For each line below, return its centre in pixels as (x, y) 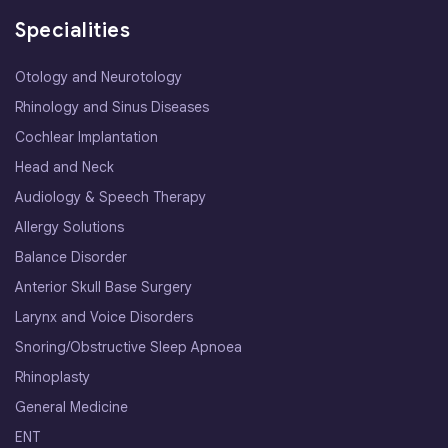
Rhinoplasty (52, 377)
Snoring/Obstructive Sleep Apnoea (128, 347)
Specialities (72, 31)
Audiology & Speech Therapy (110, 197)
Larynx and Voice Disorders (104, 317)
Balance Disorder (71, 257)
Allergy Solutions (69, 227)
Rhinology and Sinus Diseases (112, 107)
